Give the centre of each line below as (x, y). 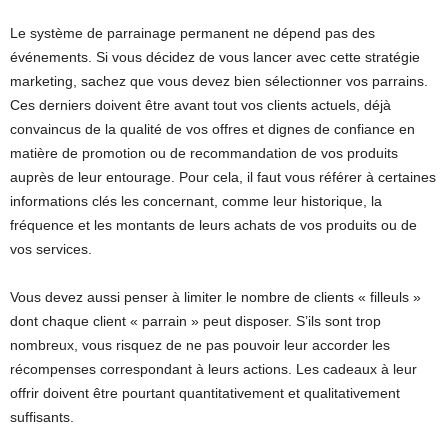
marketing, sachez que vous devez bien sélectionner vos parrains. (219, 80)
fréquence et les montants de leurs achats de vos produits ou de (213, 224)
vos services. (51, 248)
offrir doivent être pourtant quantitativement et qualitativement (205, 392)
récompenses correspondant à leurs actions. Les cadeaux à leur (213, 368)
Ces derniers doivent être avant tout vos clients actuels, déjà (200, 104)
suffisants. (42, 416)
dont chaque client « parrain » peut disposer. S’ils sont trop (195, 320)
